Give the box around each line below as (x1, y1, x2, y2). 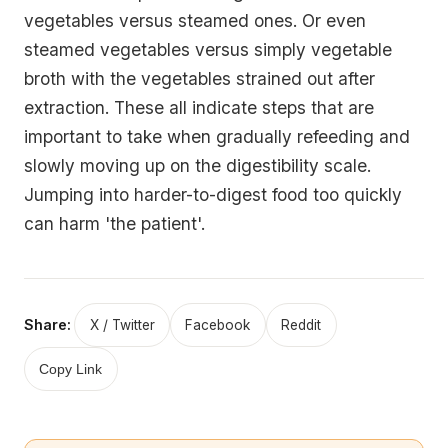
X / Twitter (89, 316, 155, 333)
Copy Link (39, 361, 103, 377)
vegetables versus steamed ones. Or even (24, 10, 366, 32)
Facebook (185, 316, 251, 333)
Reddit (281, 316, 322, 333)
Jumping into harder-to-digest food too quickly (24, 184, 402, 206)
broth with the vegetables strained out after (24, 68, 375, 90)
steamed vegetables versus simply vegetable (24, 39, 392, 61)
